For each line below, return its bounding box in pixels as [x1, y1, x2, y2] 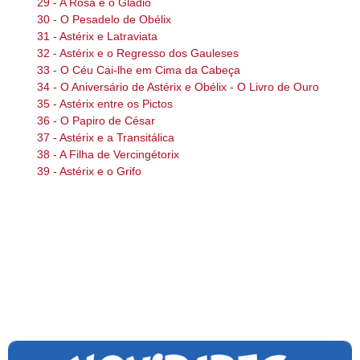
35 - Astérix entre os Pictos [36, 97, 173, 110]
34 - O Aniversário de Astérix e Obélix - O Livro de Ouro [36, 80, 319, 93]
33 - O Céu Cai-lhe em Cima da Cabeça [36, 63, 240, 76]
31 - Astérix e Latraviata [36, 30, 157, 43]
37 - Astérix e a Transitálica [36, 131, 174, 144]
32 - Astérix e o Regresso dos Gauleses [36, 47, 239, 59]
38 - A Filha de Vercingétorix [36, 148, 179, 161]
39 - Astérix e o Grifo [36, 165, 141, 178]
